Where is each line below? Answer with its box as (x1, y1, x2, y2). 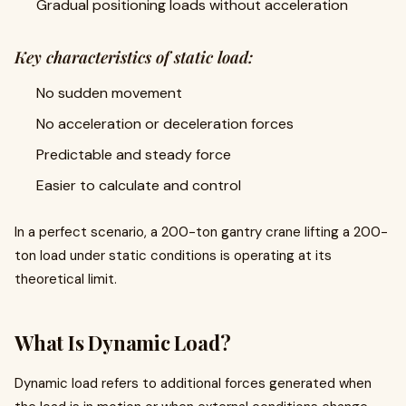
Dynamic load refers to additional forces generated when (14, 374, 372, 392)
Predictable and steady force (36, 145, 231, 164)
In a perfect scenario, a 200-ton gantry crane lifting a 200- (14, 223, 388, 241)
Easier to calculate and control (36, 176, 241, 195)
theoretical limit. (14, 270, 117, 288)
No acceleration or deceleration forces (36, 114, 294, 133)
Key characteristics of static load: (14, 46, 253, 68)
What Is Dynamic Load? (14, 329, 231, 356)
